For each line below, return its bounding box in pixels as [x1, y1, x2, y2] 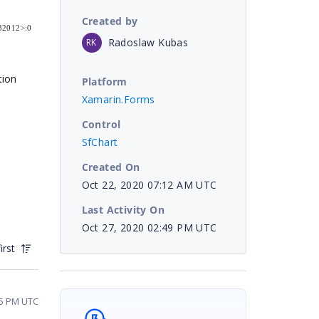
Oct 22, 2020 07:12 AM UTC [81, 177, 217, 192]
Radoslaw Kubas [108, 35, 189, 49]
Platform [81, 74, 127, 88]
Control [81, 117, 121, 131]
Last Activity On [81, 202, 164, 216]
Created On [81, 159, 140, 174]
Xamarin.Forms [81, 92, 155, 106]
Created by [81, 14, 138, 28]
